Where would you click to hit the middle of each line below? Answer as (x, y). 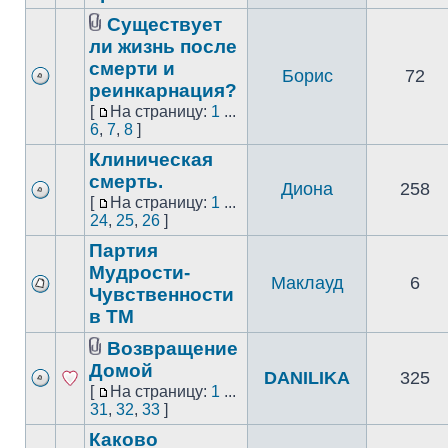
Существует (164, 24)
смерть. (126, 181)
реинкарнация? (163, 90)
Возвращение (172, 348)
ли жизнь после (163, 46)
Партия (123, 250)
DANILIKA (307, 378)
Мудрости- (139, 272)
